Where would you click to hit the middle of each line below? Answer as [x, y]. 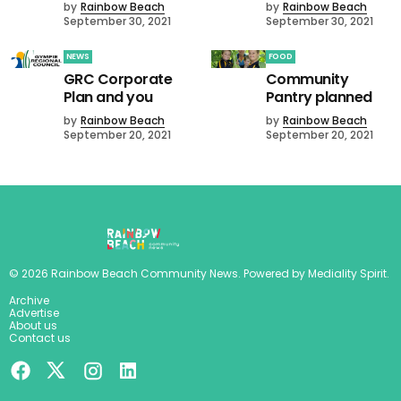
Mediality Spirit [347, 273]
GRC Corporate [118, 79]
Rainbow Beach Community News [145, 273]
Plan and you [108, 97]
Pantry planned [319, 97]
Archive [29, 300]
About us [33, 325]
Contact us [40, 337]
